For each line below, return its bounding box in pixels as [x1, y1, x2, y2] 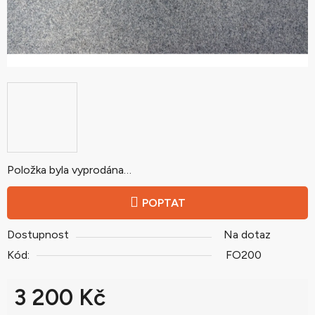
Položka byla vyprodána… [7, 163, 131, 176]
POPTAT [141, 196, 186, 210]
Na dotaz [224, 228, 271, 241]
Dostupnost [7, 228, 69, 241]
